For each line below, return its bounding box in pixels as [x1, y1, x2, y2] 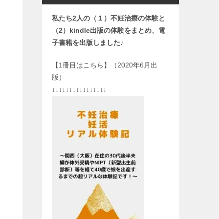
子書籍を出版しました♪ [52, 39, 124, 46]
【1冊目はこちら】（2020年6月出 [52, 61, 157, 69]
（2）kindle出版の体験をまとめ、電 [52, 26, 165, 34]
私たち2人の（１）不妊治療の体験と [52, 14, 165, 22]
